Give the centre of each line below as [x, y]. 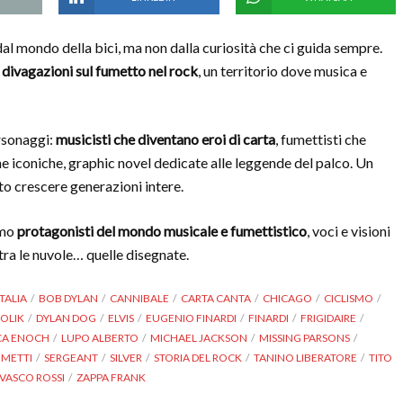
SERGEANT [71, 358]
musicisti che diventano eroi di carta [166, 139]
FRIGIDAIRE [328, 318]
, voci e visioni [349, 231]
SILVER [126, 358]
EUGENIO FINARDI [191, 318]
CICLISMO [349, 298]
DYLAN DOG [66, 318]
